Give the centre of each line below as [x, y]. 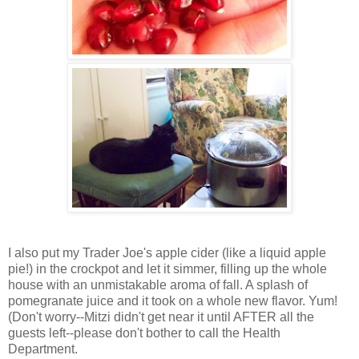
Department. [43, 349]
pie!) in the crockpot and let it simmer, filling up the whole [167, 269]
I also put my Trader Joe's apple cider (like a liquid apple [167, 253]
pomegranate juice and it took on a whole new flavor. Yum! [173, 301]
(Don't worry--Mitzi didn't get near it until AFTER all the [161, 317]
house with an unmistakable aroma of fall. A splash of [158, 285]
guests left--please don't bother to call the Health [144, 333]
